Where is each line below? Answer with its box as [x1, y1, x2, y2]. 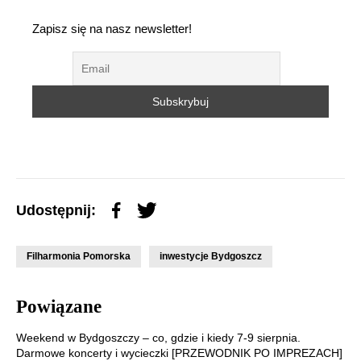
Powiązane [16, 296, 102, 317]
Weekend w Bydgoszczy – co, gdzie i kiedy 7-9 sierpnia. [16, 330, 301, 344]
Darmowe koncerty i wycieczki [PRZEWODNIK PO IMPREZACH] [16, 346, 342, 359]
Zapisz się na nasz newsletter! [32, 21, 192, 35]
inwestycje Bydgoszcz [160, 250, 262, 262]
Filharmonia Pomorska [27, 250, 131, 262]
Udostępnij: [16, 201, 96, 218]
